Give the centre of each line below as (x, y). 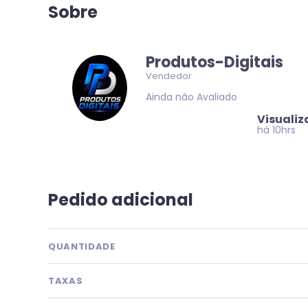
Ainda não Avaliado (192, 97)
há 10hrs (276, 130)
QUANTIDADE (82, 246)
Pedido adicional (121, 200)
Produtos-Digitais (215, 62)
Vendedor (169, 76)
